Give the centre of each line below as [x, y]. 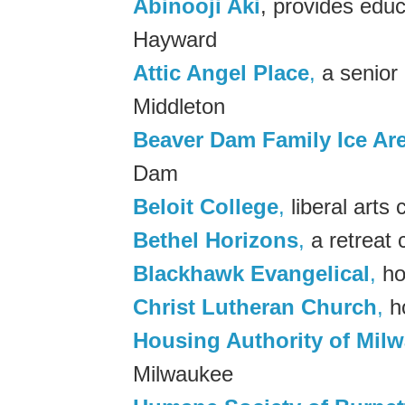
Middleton [179, 106]
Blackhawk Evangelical [251, 273]
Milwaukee [183, 373]
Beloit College [206, 206]
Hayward [175, 39]
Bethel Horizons [216, 240]
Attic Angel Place [221, 72]
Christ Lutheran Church [255, 306]
